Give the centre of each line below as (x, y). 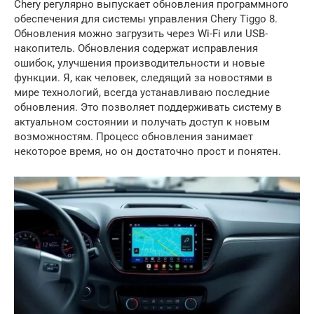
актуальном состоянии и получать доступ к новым (142, 122)
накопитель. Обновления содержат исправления (136, 48)
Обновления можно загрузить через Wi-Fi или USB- (141, 34)
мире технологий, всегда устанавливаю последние (142, 93)
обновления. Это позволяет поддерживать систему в (148, 107)
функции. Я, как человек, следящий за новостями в (143, 78)
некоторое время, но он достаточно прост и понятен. (148, 151)
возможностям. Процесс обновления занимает (134, 137)
